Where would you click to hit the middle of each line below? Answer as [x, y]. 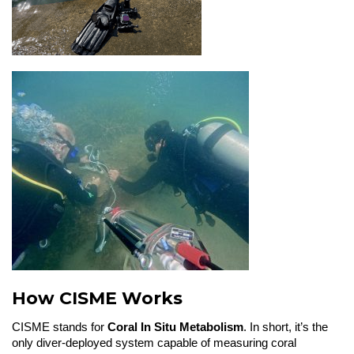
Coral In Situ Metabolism [175, 327]
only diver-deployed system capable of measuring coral [154, 343]
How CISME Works [97, 299]
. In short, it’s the [286, 327]
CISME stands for [60, 327]
